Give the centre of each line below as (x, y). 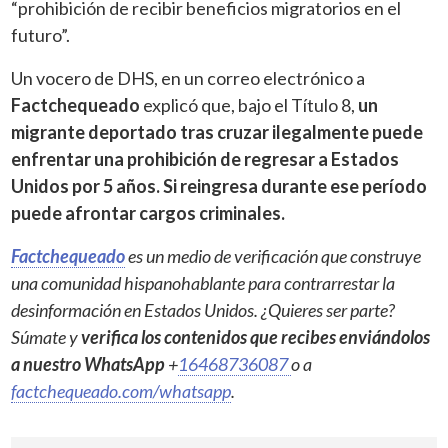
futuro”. (41, 34)
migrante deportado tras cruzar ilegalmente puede (217, 131)
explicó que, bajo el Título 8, (249, 104)
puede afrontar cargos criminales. (148, 212)
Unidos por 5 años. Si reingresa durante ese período (219, 185)
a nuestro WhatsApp (88, 363)
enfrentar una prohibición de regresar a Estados (205, 158)
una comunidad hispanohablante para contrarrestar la (203, 282)
